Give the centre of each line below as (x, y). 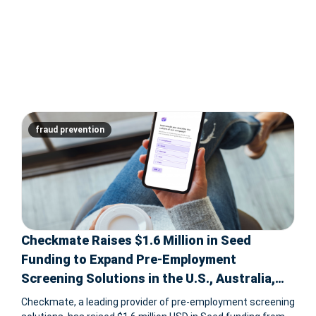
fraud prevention (70, 130)
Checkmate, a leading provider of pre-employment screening (158, 302)
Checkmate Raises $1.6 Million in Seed (136, 241)
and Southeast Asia (80, 298)
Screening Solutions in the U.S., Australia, (148, 279)
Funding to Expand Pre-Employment (129, 260)
